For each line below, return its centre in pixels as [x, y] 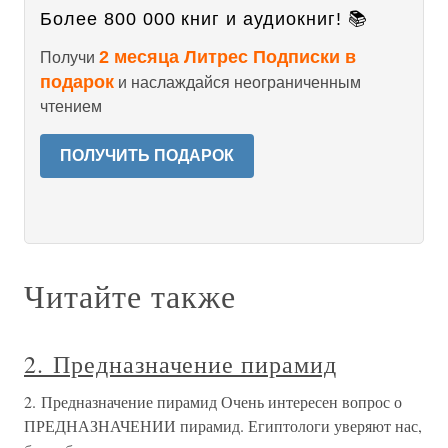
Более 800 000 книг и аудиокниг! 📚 [204, 19]
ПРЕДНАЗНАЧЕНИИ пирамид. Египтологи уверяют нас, [223, 425]
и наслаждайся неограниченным [237, 82]
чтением [71, 106]
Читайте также [130, 295]
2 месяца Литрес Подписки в [227, 57]
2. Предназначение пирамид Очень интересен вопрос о [213, 401]
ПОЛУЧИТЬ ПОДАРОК [147, 155]
